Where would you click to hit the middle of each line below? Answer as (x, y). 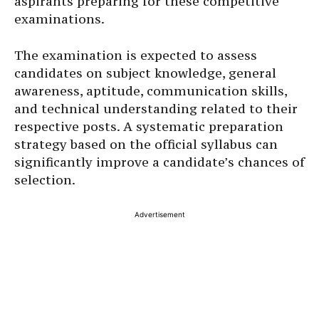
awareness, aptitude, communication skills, (151, 91)
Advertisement (159, 215)
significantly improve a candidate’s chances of (159, 162)
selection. (45, 180)
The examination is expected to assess (136, 56)
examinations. (59, 19)
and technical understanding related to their (156, 109)
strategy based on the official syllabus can (146, 145)
